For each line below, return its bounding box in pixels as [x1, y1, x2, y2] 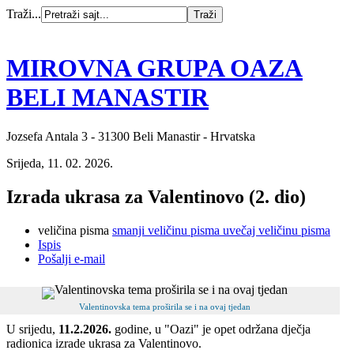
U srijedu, [6, 322, 58, 336]
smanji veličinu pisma [112, 223, 220, 237]
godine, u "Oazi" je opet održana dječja [111, 322, 311, 336]
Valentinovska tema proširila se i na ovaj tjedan [79, 302, 250, 311]
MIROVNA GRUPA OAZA [6, 54, 303, 83]
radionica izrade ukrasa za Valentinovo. [6, 336, 201, 350]
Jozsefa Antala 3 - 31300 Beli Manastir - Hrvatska [6, 129, 255, 143]
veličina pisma [38, 223, 109, 237]
